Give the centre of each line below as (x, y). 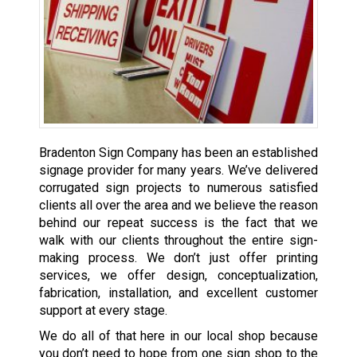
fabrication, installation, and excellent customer (178, 293)
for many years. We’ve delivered (228, 171)
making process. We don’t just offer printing (178, 258)
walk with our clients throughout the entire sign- (178, 241)
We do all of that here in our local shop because (178, 336)
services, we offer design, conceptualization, (178, 276)
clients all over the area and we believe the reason (178, 206)
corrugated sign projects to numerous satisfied (178, 188)
